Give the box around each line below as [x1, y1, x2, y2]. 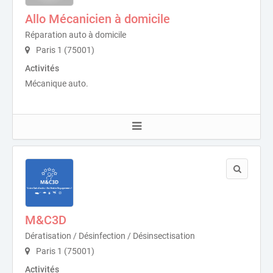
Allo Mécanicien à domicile [25, 12, 170, 27]
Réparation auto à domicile [25, 30, 126, 40]
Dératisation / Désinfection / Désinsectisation [25, 231, 195, 241]
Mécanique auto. [25, 79, 88, 89]
